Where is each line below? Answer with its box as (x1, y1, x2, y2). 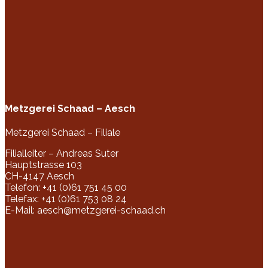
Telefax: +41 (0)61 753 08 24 (5, 193, 127, 205)
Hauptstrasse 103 (5, 159, 82, 171)
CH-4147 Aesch (5, 170, 74, 182)
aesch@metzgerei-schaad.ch (37, 205, 166, 217)
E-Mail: (5, 205, 37, 217)
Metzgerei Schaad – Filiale (5, 127, 120, 139)
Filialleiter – (5, 148, 56, 160)
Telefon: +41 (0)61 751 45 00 (5, 182, 127, 194)
